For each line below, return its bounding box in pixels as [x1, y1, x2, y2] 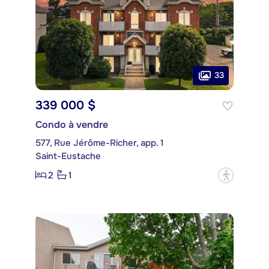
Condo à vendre [35, 118, 108, 131]
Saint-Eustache [35, 150, 101, 162]
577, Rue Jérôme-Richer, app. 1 [35, 136, 164, 149]
